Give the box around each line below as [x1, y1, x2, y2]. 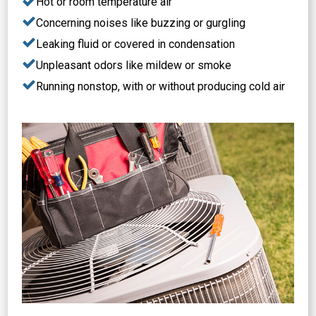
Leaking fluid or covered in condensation [36, 37, 236, 51]
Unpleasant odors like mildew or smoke [36, 58, 232, 72]
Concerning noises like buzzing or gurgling [36, 16, 246, 30]
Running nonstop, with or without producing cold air [36, 79, 286, 93]
